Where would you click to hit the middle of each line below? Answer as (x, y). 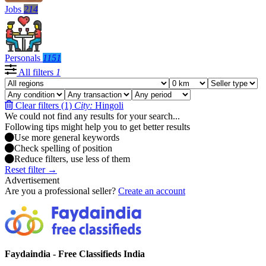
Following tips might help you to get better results (97, 127)
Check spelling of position (63, 148)
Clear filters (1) (44, 106)
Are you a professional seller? (60, 191)
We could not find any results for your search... (92, 116)
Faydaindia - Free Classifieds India (75, 254)
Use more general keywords (67, 138)
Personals (23, 58)
